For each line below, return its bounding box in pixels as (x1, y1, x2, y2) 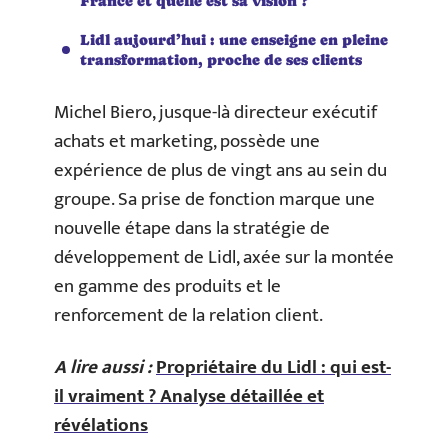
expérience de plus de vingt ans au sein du (54, 155, 387, 186)
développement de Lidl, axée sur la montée (54, 242, 394, 273)
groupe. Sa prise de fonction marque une (54, 184, 375, 215)
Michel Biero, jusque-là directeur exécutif (54, 97, 377, 128)
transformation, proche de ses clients (80, 50, 362, 68)
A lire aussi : (54, 351, 152, 383)
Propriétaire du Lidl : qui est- (156, 351, 391, 383)
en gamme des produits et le (54, 271, 281, 302)
